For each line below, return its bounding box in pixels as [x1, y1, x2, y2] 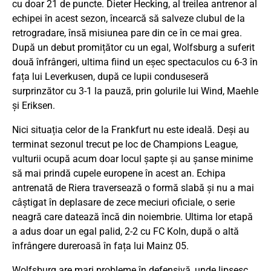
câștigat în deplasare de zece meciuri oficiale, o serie [12, 197, 235, 209]
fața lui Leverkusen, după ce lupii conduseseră [12, 71, 209, 83]
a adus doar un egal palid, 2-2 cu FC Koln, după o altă [12, 226, 239, 238]
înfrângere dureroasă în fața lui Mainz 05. [12, 240, 189, 252]
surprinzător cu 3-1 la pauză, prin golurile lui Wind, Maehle [12, 85, 258, 97]
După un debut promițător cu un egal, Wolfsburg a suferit [12, 42, 255, 54]
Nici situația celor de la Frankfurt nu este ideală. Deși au [12, 124, 249, 136]
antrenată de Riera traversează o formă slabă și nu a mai [12, 182, 254, 194]
